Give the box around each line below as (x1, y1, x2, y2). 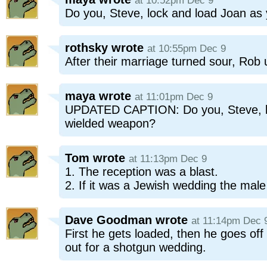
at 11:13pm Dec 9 (129, 153, 207, 164)
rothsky (65, 41, 108, 54)
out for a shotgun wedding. (65, 241, 206, 254)
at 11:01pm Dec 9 (135, 91, 213, 103)
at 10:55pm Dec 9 (147, 43, 226, 54)
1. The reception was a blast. (65, 165, 218, 178)
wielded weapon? (65, 117, 156, 130)
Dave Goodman (65, 213, 152, 226)
